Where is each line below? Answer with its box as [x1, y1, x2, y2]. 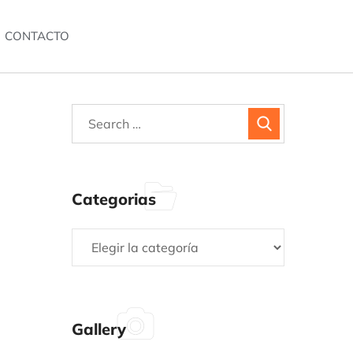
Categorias [72, 189, 156, 209]
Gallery [72, 319, 126, 339]
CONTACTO [5, 28, 70, 43]
